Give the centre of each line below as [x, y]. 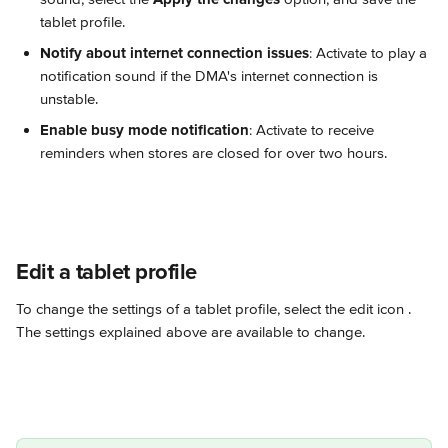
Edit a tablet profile [106, 272]
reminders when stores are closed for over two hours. [213, 153]
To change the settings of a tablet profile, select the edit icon [212, 309]
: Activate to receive [313, 130]
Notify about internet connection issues [174, 53]
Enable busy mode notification [144, 130]
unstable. [69, 99]
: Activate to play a [370, 53]
